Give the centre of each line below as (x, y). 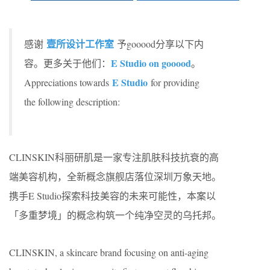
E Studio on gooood (151, 63)
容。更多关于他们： (67, 63)
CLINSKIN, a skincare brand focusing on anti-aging (109, 252)
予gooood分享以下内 (160, 44)
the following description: (72, 102)
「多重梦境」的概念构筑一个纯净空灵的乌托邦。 (115, 215)
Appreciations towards (68, 82)
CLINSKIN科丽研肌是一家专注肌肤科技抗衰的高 (114, 157)
